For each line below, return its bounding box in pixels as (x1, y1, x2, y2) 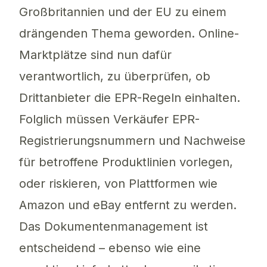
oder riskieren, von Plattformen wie (19, 176, 218, 191)
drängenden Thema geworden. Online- (19, 26, 239, 41)
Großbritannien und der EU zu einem (19, 5, 226, 20)
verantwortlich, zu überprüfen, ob (19, 69, 210, 84)
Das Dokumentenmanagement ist (19, 219, 208, 234)
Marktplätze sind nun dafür (19, 48, 172, 63)
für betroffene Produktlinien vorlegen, (19, 155, 233, 170)
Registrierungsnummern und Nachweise (19, 133, 246, 148)
